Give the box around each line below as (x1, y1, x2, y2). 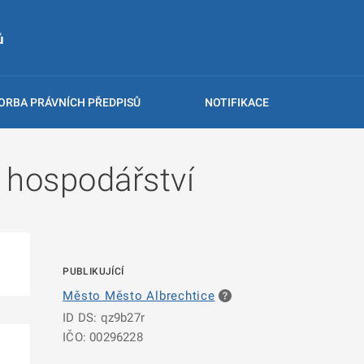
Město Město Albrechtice (63, 288, 215, 303)
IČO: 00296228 (63, 330, 143, 344)
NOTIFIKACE (204, 96, 269, 109)
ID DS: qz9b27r (63, 310, 145, 325)
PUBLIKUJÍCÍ (63, 266, 124, 277)
